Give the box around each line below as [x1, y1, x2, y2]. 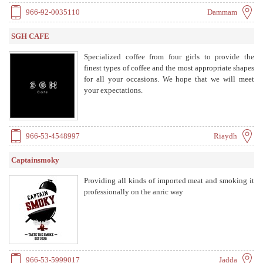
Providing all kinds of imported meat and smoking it [84, 176, 254, 185]
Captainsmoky [11, 155, 59, 164]
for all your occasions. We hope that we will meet [84, 74, 254, 83]
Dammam [207, 7, 237, 16]
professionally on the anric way [84, 187, 183, 196]
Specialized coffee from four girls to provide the [84, 52, 254, 61]
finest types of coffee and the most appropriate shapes [84, 63, 254, 72]
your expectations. [84, 85, 143, 95]
